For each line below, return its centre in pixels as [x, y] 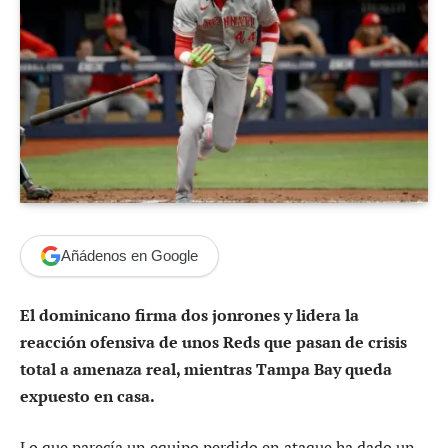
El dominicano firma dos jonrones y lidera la [189, 314]
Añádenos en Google [129, 256]
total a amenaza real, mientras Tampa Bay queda [206, 368]
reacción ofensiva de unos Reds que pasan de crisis [213, 341]
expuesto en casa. [87, 395]
